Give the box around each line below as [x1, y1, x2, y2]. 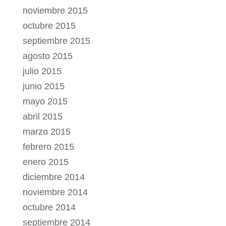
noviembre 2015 [22, 6, 88, 16]
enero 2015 [22, 157, 69, 167]
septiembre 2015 [22, 36, 90, 46]
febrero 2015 [22, 142, 74, 152]
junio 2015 [22, 81, 65, 92]
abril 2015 [22, 111, 63, 122]
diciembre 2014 [22, 172, 85, 183]
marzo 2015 [22, 127, 71, 137]
